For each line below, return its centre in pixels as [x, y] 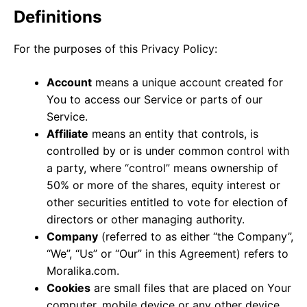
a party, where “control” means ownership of [162, 168]
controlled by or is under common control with [168, 150]
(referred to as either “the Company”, [196, 236]
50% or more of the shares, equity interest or [163, 185]
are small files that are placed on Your [191, 287]
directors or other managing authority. [146, 219]
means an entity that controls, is [173, 133]
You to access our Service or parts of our [155, 99]
